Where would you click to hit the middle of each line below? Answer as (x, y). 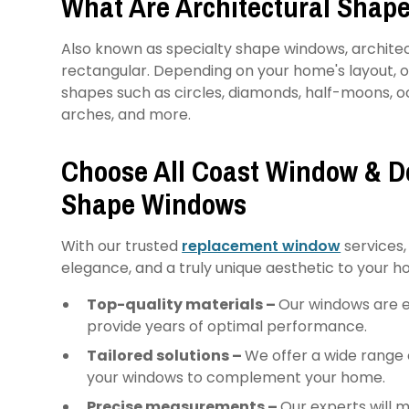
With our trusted (122, 246)
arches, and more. (128, 114)
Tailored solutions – (166, 355)
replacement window (262, 246)
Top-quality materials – (183, 304)
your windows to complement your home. (238, 377)
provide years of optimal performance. (227, 326)
